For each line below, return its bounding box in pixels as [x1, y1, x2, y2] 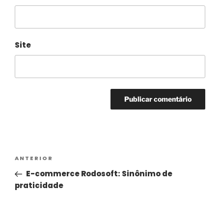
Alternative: [15, 121, 64, 132]
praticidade [15, 180, 63, 191]
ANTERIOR [15, 154, 53, 163]
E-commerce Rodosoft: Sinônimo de [26, 168, 172, 179]
